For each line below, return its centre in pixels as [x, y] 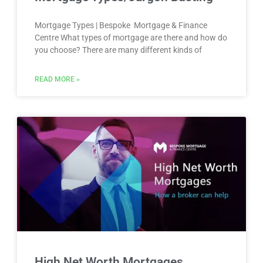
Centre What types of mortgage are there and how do [131, 38]
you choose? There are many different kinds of [118, 50]
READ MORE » [57, 80]
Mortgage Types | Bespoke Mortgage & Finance [121, 26]
